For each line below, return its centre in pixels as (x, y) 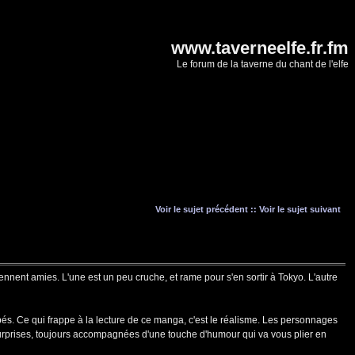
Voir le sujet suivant (300, 209)
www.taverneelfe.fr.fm (260, 48)
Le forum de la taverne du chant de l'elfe (263, 64)
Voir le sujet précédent (202, 209)
